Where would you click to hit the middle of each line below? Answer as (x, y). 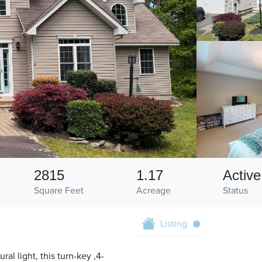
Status (236, 191)
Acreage (153, 191)
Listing (174, 224)
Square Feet (58, 191)
